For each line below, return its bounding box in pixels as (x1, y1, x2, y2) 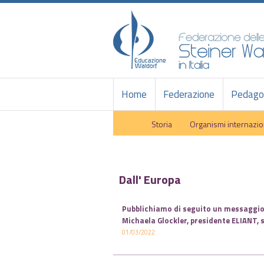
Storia (151, 118, 172, 130)
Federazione (163, 87, 214, 102)
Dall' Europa (119, 170, 181, 189)
